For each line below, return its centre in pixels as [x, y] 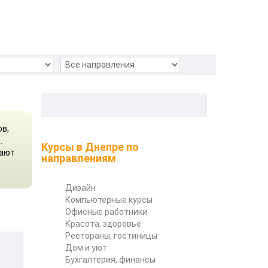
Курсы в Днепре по [90, 147]
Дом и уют [86, 247]
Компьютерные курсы [109, 200]
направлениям [78, 158]
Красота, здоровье [103, 223]
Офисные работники [106, 211]
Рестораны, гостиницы [111, 235]
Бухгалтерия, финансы [110, 259]
